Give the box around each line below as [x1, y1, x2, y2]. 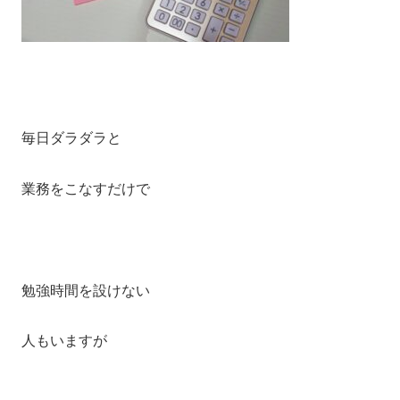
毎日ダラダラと [21, 130, 121, 146]
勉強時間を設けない [21, 282, 150, 298]
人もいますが [21, 333, 107, 349]
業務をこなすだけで [21, 181, 150, 197]
